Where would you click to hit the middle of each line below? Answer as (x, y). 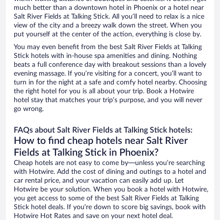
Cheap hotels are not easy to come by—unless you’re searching (109, 163)
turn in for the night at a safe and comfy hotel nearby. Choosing (110, 83)
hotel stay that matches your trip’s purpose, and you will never (108, 100)
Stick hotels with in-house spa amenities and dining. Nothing (105, 56)
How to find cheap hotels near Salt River (101, 141)
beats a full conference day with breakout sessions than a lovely (110, 65)
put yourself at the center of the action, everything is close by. (108, 35)
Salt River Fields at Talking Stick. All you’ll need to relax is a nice (109, 17)
